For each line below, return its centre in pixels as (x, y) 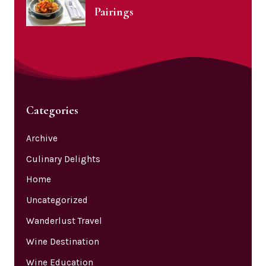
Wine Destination (62, 242)
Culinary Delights (63, 159)
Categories (52, 110)
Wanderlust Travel (64, 221)
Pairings (114, 12)
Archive (42, 138)
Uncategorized (57, 200)
